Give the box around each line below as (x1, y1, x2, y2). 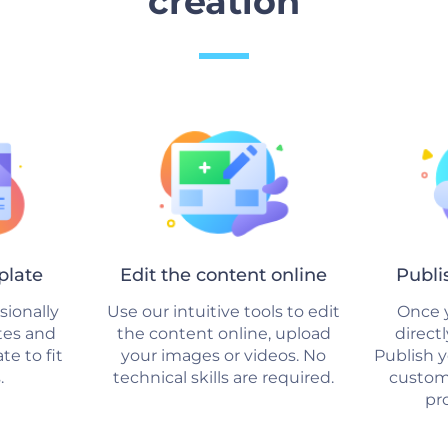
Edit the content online (120, 264, 328, 286)
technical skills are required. (113, 368, 335, 387)
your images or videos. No (121, 346, 327, 365)
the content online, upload (116, 324, 331, 343)
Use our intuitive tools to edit (107, 302, 341, 321)
